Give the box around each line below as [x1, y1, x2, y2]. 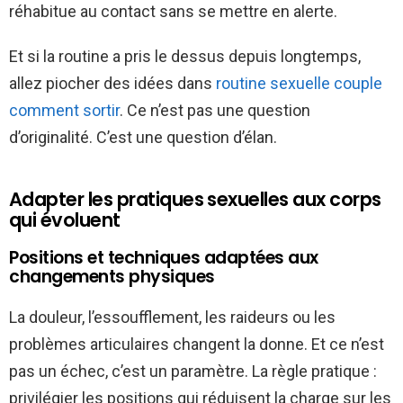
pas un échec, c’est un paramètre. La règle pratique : [9, 361, 377, 381]
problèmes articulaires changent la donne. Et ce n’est [9, 334, 384, 354]
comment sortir [9, 100, 120, 120]
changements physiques [9, 264, 216, 289]
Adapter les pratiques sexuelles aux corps [9, 185, 381, 212]
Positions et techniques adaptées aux [9, 245, 318, 270]
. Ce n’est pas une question [120, 100, 310, 120]
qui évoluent [9, 206, 121, 233]
